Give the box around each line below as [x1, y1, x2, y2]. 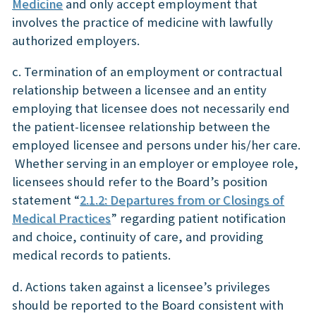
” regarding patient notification [111, 210, 286, 227]
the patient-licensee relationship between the [12, 119, 270, 135]
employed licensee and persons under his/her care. [12, 137, 300, 154]
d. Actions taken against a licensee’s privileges [12, 279, 270, 295]
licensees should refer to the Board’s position [12, 174, 267, 190]
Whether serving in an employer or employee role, [12, 155, 298, 172]
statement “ [12, 192, 80, 209]
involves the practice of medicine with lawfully [12, 13, 273, 30]
